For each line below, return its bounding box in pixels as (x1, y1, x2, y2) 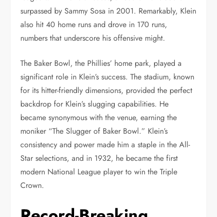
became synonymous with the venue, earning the (20, 111, 177, 123)
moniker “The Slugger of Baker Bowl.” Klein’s (20, 125, 168, 137)
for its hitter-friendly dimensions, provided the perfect (20, 84, 193, 96)
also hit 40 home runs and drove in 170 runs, (20, 18, 168, 30)
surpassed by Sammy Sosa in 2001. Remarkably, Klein (20, 5, 197, 16)
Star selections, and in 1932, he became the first (20, 152, 178, 164)
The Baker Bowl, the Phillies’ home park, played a (20, 57, 182, 69)
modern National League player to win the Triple (20, 166, 178, 177)
